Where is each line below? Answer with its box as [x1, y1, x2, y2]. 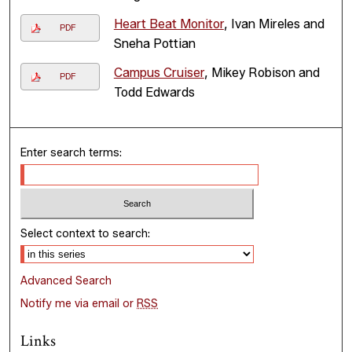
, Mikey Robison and [203, 65, 320, 81]
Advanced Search [20, 273, 112, 288]
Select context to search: [20, 226, 151, 240]
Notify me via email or [20, 296, 137, 310]
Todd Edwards [113, 85, 195, 101]
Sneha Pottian [113, 36, 196, 52]
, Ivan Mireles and [223, 16, 324, 32]
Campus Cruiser [113, 65, 204, 81]
